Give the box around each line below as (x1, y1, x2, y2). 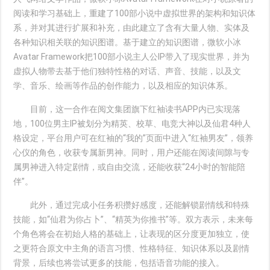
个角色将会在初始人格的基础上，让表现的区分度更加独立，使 (13, 229, 250, 239)
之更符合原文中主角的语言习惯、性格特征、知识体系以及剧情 (13, 243, 250, 253)
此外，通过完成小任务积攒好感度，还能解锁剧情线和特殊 (13, 200, 250, 210)
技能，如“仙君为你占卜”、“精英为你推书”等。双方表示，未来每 (13, 215, 254, 224)
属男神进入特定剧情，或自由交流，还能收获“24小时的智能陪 (13, 162, 246, 172)
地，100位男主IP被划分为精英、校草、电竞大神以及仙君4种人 (13, 119, 251, 128)
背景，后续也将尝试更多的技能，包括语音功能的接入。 (13, 258, 225, 268)
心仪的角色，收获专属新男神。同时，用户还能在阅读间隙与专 (13, 148, 250, 157)
